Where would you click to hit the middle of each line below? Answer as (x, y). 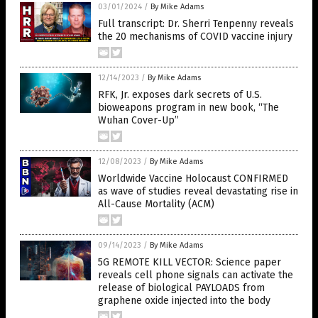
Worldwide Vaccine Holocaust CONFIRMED (193, 179)
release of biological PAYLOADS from (181, 288)
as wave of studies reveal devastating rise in (198, 191)
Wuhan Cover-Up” (138, 120)
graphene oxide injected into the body (184, 301)
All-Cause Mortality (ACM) (156, 204)
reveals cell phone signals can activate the (196, 275)
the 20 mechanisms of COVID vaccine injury (195, 37)
